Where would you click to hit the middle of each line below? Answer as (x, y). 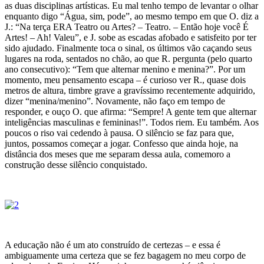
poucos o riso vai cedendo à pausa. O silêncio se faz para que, (119, 133)
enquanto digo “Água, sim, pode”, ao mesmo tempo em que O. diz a (132, 16)
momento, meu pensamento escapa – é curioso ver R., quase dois (125, 80)
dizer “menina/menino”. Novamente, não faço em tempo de (115, 101)
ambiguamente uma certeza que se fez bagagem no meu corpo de (125, 255)
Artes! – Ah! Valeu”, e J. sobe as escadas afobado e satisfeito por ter (131, 37)
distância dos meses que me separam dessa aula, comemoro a (118, 154)
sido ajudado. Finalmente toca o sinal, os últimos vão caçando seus (128, 48)
